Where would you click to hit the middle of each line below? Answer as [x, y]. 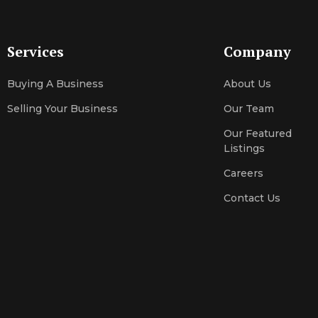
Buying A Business [55, 84]
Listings [244, 148]
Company [257, 51]
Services [35, 51]
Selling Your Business [62, 109]
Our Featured [258, 133]
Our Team [249, 109]
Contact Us [252, 198]
